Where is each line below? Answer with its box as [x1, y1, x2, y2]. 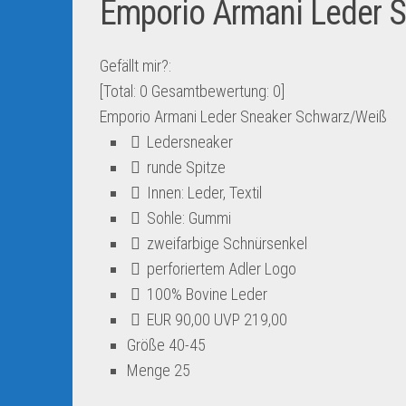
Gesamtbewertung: [148, 82, 273, 101]
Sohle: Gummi [143, 208, 231, 227]
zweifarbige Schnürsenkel [143, 234, 307, 253]
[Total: [100, 82, 140, 101]
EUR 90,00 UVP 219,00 [143, 310, 287, 329]
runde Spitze [143, 158, 226, 177]
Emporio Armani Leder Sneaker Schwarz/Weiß [100, 107, 391, 126]
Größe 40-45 [127, 335, 209, 354]
